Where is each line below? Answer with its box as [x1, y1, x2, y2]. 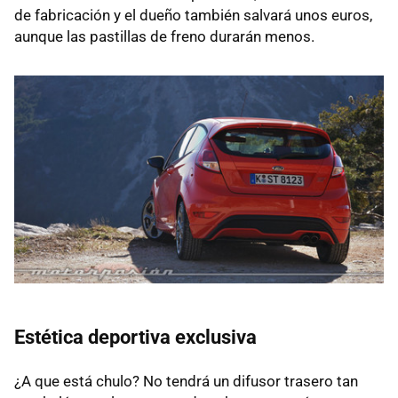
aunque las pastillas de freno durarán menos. [14, 28, 314, 46]
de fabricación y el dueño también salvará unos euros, [14, 6, 372, 25]
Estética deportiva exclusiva [14, 326, 257, 349]
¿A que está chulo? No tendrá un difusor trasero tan [14, 372, 358, 391]
